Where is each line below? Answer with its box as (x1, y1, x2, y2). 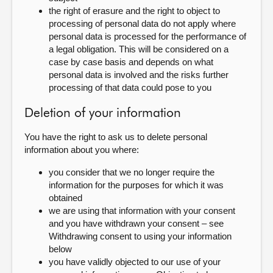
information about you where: (24, 144, 139, 155)
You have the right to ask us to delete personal (24, 132, 207, 142)
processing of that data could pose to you (49, 82, 214, 93)
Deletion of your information (24, 107, 181, 120)
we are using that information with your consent (49, 205, 235, 216)
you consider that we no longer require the (49, 167, 214, 177)
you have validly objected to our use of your (49, 257, 221, 267)
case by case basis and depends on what (49, 57, 213, 67)
